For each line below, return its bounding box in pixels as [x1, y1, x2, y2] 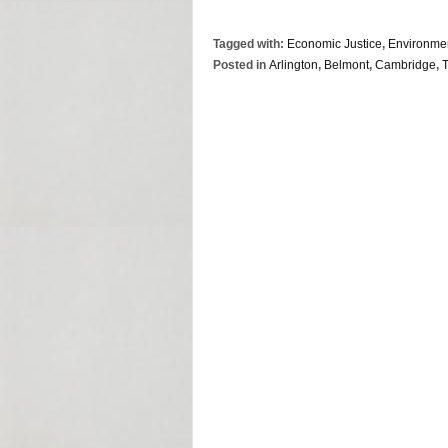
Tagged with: [213, 36, 287, 51]
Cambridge [375, 57, 436, 72]
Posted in [213, 57, 269, 72]
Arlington [269, 57, 318, 72]
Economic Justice [287, 36, 382, 51]
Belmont [324, 57, 369, 72]
